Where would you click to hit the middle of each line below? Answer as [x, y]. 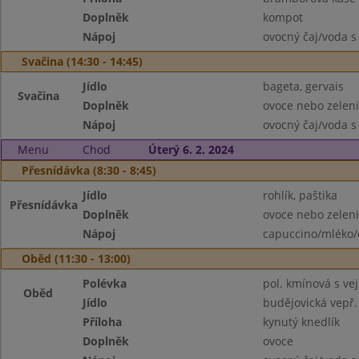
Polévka [105, 283]
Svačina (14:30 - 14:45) [82, 61]
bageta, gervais [303, 86]
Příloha [103, 322]
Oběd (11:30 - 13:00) [76, 258]
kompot [282, 17]
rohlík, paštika [300, 195]
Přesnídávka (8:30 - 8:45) [89, 170]
